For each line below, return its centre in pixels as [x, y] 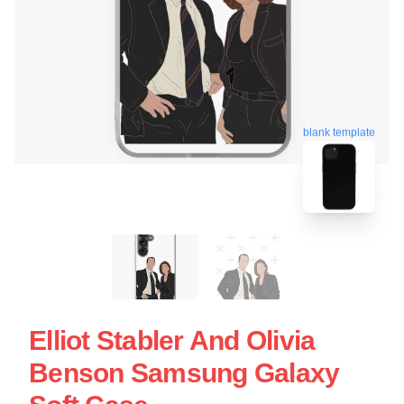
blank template [339, 129]
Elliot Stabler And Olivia [172, 340]
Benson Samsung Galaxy [184, 372]
